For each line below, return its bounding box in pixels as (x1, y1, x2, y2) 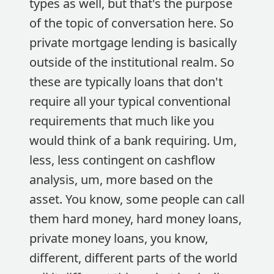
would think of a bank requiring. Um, (29, 132, 237, 149)
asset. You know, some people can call (29, 191, 245, 207)
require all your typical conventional (29, 93, 231, 109)
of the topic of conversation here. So (29, 15, 234, 31)
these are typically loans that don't (29, 73, 223, 90)
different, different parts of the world (29, 250, 237, 266)
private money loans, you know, (29, 230, 208, 246)
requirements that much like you (29, 113, 214, 129)
